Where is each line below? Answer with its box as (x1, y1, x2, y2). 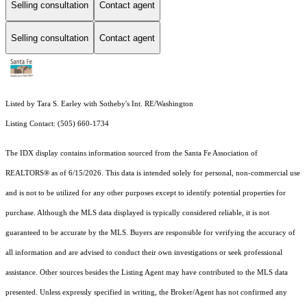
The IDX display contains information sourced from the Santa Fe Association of (5, 149, 258, 158)
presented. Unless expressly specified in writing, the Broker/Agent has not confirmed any (5, 288, 287, 297)
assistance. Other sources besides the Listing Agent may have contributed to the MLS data (5, 269, 288, 277)
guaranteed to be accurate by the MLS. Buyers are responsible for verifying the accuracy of (5, 229, 295, 237)
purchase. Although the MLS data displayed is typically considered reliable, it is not (5, 209, 269, 217)
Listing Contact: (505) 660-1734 (5, 120, 111, 128)
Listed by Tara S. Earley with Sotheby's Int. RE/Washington (5, 100, 193, 108)
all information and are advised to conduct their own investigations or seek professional (5, 249, 282, 257)
